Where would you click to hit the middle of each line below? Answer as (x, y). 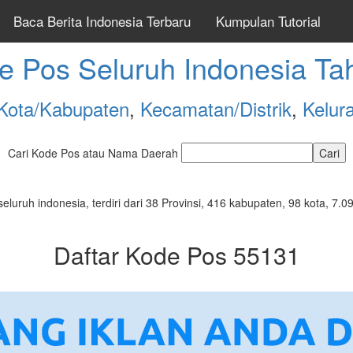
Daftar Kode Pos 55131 (176, 255)
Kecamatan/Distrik (216, 108)
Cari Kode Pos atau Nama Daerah (94, 153)
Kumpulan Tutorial (268, 21)
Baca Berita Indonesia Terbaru (102, 21)
